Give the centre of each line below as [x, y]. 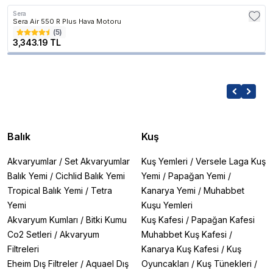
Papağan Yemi [197, 176]
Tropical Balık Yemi [45, 190]
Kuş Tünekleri [224, 264]
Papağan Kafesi [223, 220]
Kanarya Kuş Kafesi [180, 249]
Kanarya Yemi [168, 190]
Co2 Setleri [30, 234]
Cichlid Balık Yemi [90, 176]
